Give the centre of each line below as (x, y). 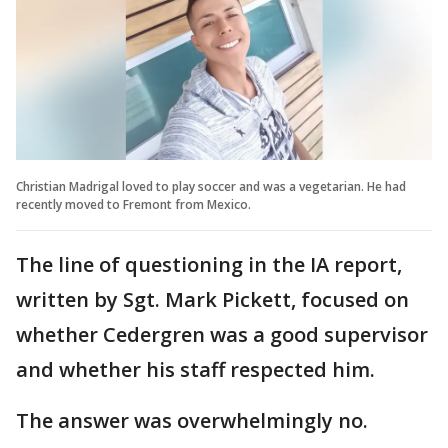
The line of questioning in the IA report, (209, 264)
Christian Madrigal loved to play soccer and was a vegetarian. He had (211, 186)
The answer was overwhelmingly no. (194, 420)
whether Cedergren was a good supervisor (222, 334)
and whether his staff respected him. (198, 369)
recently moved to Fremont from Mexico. (133, 204)
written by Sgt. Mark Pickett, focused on (212, 299)
